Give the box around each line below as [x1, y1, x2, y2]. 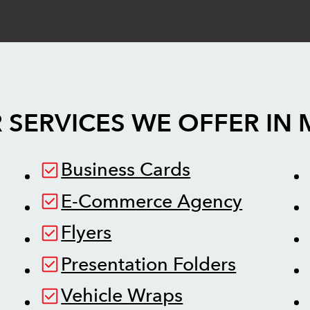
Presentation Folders [61, 251, 237, 277]
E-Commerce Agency [61, 188, 243, 215]
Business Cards [61, 157, 191, 183]
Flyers [61, 220, 112, 246]
